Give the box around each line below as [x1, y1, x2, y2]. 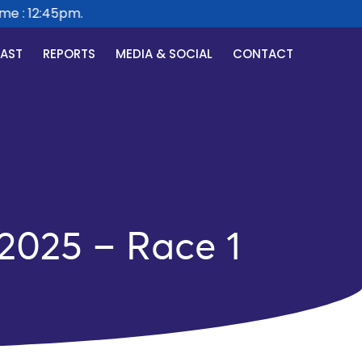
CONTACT [233, 45, 294, 62]
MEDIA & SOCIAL [116, 45, 213, 62]
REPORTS [43, 45, 96, 62]
